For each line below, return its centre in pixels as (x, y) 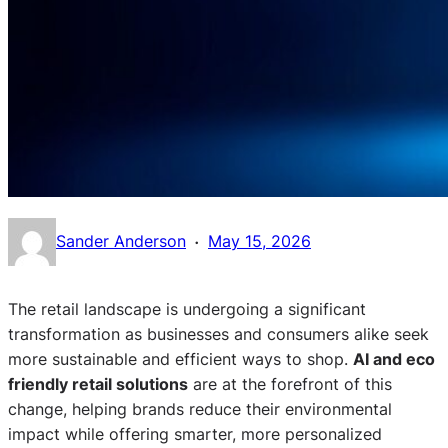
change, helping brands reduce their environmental (200, 408)
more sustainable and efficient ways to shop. (180, 358)
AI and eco (394, 358)
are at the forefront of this (290, 383)
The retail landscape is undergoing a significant (187, 308)
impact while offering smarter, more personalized (195, 433)
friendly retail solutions (98, 383)
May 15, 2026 (259, 241)
